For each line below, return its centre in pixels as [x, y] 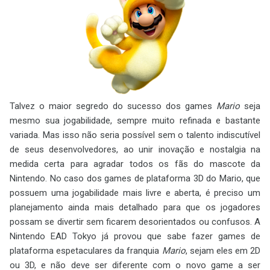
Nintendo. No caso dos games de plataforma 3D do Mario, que [135, 178]
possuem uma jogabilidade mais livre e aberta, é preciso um [135, 193]
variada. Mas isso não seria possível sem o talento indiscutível [135, 135]
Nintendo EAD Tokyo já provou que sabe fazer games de [135, 236]
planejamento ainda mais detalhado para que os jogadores [135, 207]
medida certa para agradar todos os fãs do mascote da [135, 164]
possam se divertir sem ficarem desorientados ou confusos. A [135, 222]
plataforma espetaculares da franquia [86, 251]
